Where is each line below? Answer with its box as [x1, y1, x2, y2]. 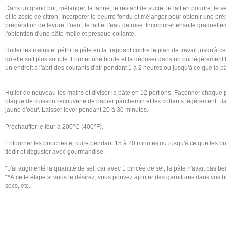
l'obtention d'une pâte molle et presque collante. [5, 30, 136, 37]
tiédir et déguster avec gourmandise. [5, 148, 105, 155]
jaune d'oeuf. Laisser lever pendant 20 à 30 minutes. [5, 106, 148, 114]
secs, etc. [5, 182, 30, 189]
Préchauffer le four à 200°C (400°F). [5, 123, 103, 130]
